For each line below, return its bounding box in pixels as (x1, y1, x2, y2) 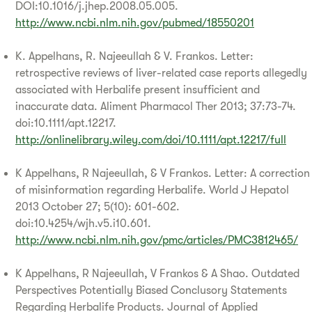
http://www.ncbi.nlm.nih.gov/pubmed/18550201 (15, 16, 254, 29)
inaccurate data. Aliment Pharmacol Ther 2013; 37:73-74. (15, 100, 296, 113)
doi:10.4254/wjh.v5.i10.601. (15, 217, 151, 230)
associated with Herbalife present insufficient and (15, 83, 260, 96)
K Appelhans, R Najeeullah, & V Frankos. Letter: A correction (15, 166, 310, 180)
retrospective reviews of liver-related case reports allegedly (15, 66, 307, 79)
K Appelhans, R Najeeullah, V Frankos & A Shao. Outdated (15, 267, 299, 280)
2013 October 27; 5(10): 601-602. (15, 200, 180, 213)
